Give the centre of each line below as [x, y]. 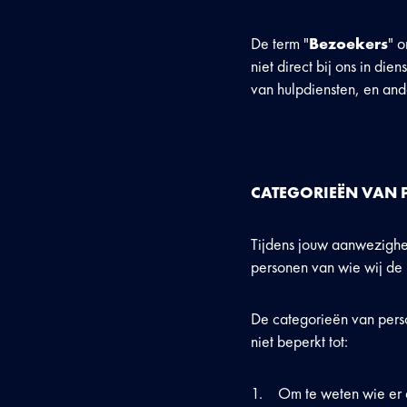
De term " [280, 43]
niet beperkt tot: [299, 341]
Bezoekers [348, 43]
